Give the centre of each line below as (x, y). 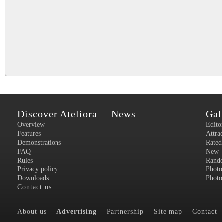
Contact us (34, 187)
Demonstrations (39, 142)
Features (29, 133)
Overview (31, 124)
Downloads (33, 178)
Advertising (77, 211)
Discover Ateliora (57, 114)
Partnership (125, 211)
